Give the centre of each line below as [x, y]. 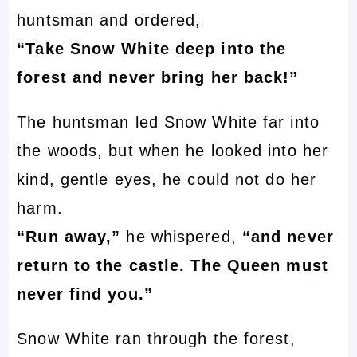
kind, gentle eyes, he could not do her [167, 179]
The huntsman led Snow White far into [168, 122]
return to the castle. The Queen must [173, 265]
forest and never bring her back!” [158, 77]
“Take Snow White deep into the [152, 48]
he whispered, [181, 236]
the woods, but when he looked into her [173, 150]
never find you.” [85, 294]
